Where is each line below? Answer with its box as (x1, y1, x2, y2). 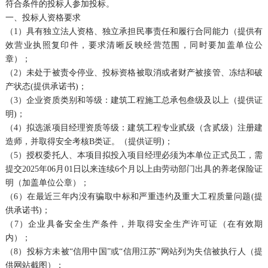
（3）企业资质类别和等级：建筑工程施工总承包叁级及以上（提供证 (5, 95, 263, 105)
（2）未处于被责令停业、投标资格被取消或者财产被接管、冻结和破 (5, 68, 263, 77)
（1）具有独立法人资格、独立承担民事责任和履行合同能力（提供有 (5, 26, 263, 36)
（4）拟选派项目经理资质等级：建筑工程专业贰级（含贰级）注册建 (5, 123, 263, 132)
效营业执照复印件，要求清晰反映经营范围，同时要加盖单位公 (5, 40, 263, 50)
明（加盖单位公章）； (5, 178, 89, 187)
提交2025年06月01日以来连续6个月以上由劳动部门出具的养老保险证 (5, 164, 263, 173)
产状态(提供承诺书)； (5, 81, 87, 91)
